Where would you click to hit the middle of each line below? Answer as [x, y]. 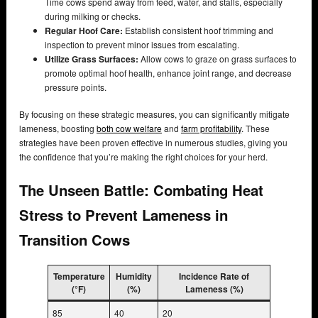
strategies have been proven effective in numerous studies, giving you [153, 143]
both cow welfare [129, 128]
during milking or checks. [93, 16]
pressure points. [76, 87]
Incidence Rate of [214, 276]
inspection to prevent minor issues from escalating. [142, 45]
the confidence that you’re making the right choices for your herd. [143, 157]
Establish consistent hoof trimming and [198, 31]
